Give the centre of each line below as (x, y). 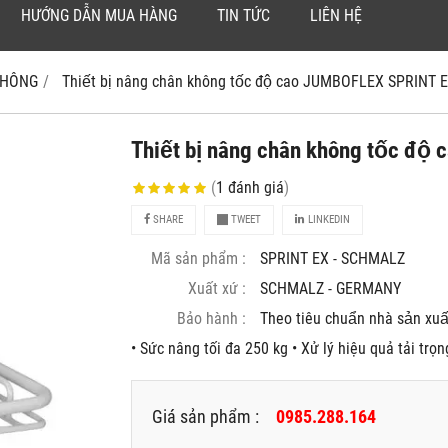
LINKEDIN (328, 220)
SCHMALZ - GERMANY (331, 289)
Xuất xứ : (217, 289)
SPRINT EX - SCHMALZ (333, 259)
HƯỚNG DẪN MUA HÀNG (99, 16)
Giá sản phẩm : (206, 417)
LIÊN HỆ (336, 16)
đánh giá (256, 188)
